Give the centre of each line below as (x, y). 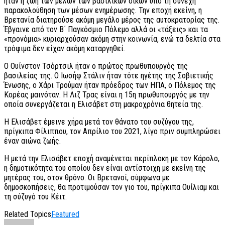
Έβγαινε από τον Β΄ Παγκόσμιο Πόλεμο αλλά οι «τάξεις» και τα (106, 30)
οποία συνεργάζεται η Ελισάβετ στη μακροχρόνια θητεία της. (103, 104)
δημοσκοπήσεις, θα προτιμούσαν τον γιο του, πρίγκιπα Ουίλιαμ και (111, 187)
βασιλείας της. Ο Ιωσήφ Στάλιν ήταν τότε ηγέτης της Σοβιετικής (109, 76)
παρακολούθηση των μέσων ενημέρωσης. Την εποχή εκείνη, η (103, 11)
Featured (65, 214)
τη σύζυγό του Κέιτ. (35, 197)
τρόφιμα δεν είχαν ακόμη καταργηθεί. (65, 49)
